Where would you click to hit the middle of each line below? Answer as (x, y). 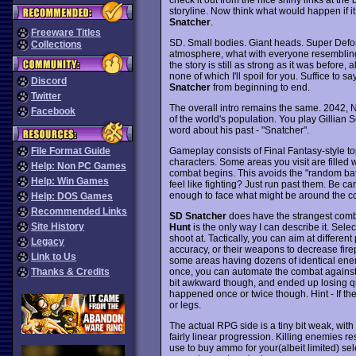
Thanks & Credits (70, 272)
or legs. (185, 305)
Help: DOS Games (72, 196)
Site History (58, 226)
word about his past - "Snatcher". (239, 130)
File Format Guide (71, 151)
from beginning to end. (260, 87)
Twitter (46, 96)
